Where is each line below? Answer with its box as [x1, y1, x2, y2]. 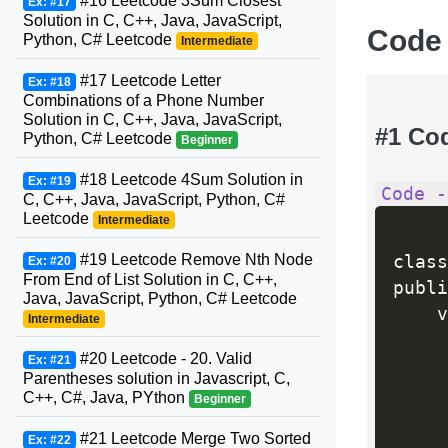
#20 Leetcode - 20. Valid [75, 350, 252, 367]
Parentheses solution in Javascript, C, [23, 370, 290, 387]
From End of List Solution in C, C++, [23, 271, 277, 288]
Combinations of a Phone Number [23, 92, 264, 109]
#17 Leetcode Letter [75, 72, 221, 89]
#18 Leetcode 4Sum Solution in [75, 171, 303, 188]
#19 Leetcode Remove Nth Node [75, 251, 313, 268]
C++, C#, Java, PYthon [23, 389, 189, 406]
